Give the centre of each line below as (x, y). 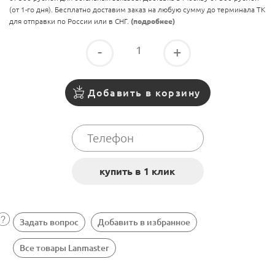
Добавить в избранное (144, 223)
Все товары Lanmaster (64, 248)
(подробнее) (153, 21)
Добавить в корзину (144, 92)
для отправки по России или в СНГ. (70, 21)
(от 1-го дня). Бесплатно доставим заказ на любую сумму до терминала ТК (137, 10)
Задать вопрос (49, 223)
